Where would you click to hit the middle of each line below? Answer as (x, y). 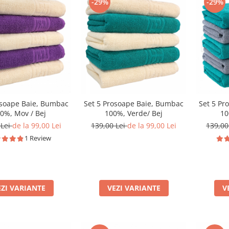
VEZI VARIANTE (134, 188)
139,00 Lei (109, 125)
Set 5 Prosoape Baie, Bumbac (134, 104)
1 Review (38, 138)
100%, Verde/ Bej (134, 113)
